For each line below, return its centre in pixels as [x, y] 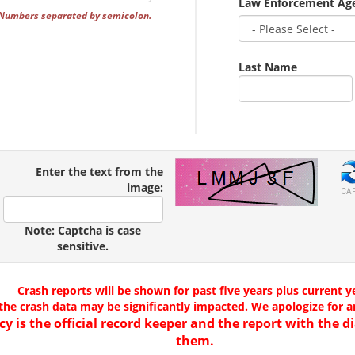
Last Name [268, 67]
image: [145, 187]
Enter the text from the [99, 172]
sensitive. [83, 246]
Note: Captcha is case [83, 230]
